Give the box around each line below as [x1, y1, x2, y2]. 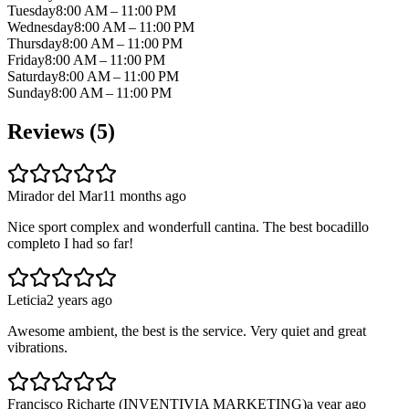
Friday [7, 51, 45, 68]
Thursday [7, 35, 62, 51]
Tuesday [7, 2, 56, 18]
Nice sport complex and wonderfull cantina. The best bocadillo [7, 218, 369, 235]
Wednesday [7, 18, 74, 35]
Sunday [7, 84, 51, 100]
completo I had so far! [7, 235, 133, 251]
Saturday [7, 68, 58, 84]
